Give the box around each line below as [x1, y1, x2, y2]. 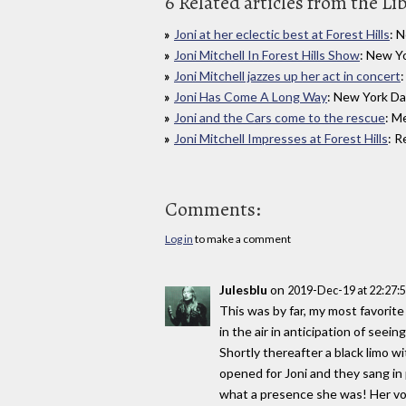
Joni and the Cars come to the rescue [174, 110, 385, 126]
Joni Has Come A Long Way [174, 89, 327, 105]
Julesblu [219, 281, 267, 297]
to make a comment [193, 232, 291, 246]
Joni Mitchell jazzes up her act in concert [174, 68, 401, 84]
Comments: [165, 196, 261, 224]
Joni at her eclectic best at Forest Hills [174, 26, 390, 43]
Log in [165, 232, 193, 246]
